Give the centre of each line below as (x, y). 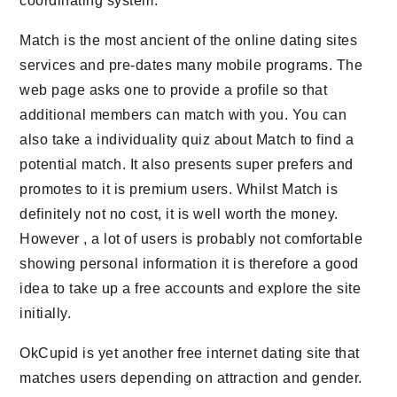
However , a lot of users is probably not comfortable (191, 239)
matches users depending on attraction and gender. (191, 378)
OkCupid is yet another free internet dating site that (190, 353)
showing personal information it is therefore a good (189, 264)
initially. (46, 313)
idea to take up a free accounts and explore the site (191, 288)
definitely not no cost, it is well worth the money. (179, 214)
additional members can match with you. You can (183, 115)
